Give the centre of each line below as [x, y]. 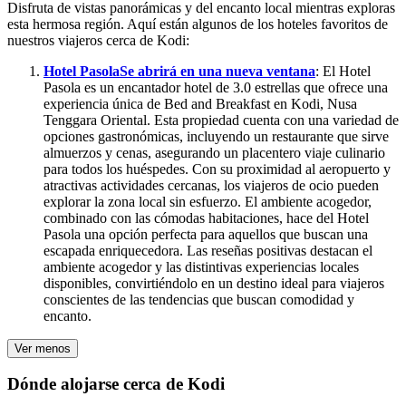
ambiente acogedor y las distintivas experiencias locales [201, 266]
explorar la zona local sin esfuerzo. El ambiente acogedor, [208, 201]
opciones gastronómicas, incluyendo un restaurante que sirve [216, 136]
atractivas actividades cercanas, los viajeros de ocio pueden [211, 185]
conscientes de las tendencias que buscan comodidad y [199, 299]
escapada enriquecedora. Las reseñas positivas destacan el [208, 250]
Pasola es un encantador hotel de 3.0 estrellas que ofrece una [216, 87]
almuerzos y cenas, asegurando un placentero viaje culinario [214, 152]
